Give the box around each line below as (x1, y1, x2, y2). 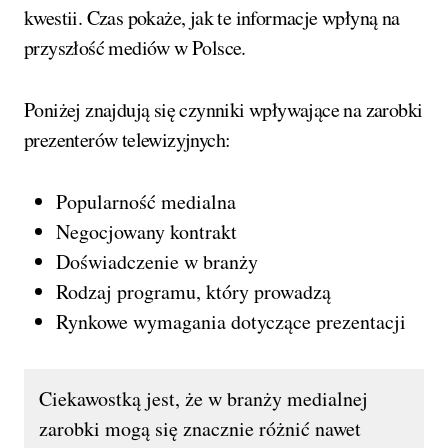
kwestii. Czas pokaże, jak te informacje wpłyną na (24, 3, 400, 31)
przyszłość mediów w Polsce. (24, 33, 246, 61)
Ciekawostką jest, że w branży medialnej (39, 384, 368, 412)
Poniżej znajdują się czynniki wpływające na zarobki (24, 95, 423, 123)
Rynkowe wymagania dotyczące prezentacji (56, 307, 406, 335)
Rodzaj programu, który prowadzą (56, 277, 331, 305)
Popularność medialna (56, 187, 236, 215)
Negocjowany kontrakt (56, 217, 237, 245)
